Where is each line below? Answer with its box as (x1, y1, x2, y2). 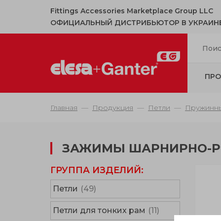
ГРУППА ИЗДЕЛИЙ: (50, 165, 144, 176)
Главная (50, 103, 77, 112)
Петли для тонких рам (53, 206, 146, 215)
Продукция (92, 103, 133, 112)
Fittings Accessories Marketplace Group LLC (50, 6, 213, 15)
